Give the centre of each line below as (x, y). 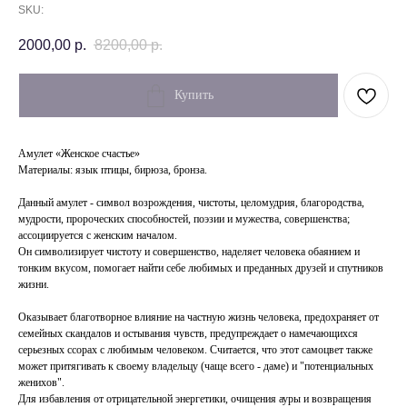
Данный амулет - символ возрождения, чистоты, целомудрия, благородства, (191, 203)
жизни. (34, 285)
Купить (194, 95)
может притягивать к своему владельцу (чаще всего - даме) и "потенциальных (196, 367)
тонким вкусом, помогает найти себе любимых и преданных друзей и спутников (201, 268)
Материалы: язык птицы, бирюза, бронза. (113, 170)
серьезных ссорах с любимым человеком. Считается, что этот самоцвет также (195, 350)
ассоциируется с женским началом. (98, 236)
